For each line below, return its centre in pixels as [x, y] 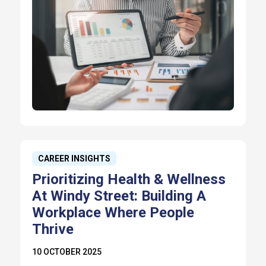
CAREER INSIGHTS [74, 158]
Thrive [53, 229]
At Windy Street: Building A [119, 196]
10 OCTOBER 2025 [66, 251]
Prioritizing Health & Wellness [129, 179]
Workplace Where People [113, 212]
